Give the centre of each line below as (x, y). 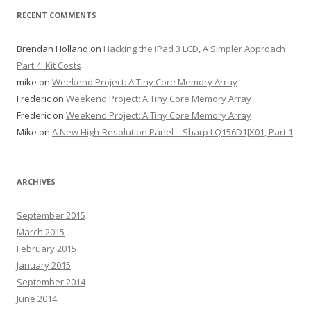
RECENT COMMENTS (57, 15)
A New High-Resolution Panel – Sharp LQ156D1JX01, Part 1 (173, 132)
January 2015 (44, 265)
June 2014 (37, 299)
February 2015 (47, 249)
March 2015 (41, 232)
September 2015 (51, 215)
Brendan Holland (52, 49)
